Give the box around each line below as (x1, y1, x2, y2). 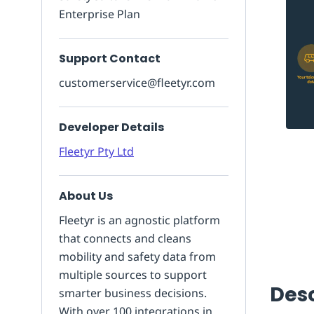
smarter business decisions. (59, 285, 207, 301)
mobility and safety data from (59, 249, 216, 264)
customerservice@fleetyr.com (59, 75, 215, 90)
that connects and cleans (59, 231, 191, 246)
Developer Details (59, 119, 164, 135)
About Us (59, 188, 113, 204)
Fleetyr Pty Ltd (59, 144, 134, 159)
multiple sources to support (59, 267, 207, 282)
